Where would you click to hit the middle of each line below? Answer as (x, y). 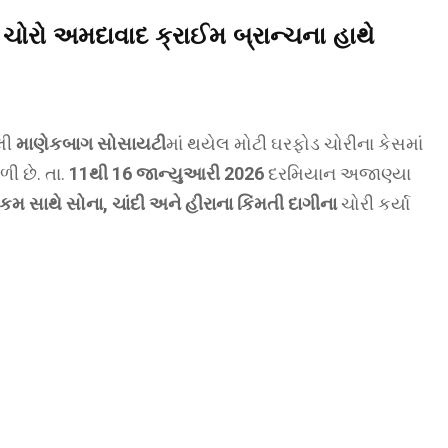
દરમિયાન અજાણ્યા (337, 173)
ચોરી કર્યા (373, 203)
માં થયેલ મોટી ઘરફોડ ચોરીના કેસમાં (294, 143)
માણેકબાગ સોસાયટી (91, 143)
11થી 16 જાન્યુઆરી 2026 (166, 173)
